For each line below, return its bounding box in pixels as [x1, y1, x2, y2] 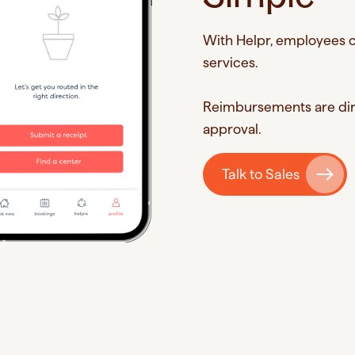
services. [203, 54, 258, 70]
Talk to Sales [222, 166, 300, 181]
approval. [203, 120, 261, 136]
